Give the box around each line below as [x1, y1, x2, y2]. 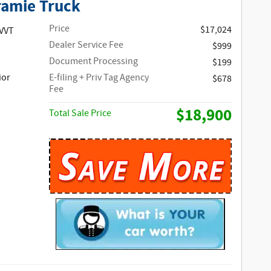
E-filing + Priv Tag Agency [49, 71, 149, 85]
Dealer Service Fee [49, 39, 124, 52]
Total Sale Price [49, 107, 112, 120]
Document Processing [49, 55, 139, 68]
